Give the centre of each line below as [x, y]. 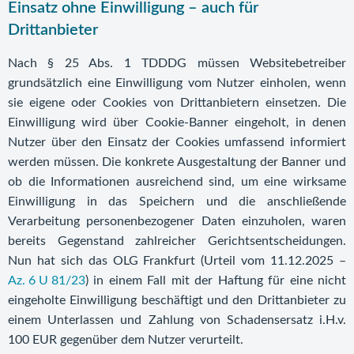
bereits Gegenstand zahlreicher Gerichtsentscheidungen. [177, 241]
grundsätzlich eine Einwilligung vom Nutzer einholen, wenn [177, 83]
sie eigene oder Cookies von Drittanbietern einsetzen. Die [177, 103]
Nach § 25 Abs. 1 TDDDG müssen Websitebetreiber [177, 63]
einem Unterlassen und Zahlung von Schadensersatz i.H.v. [177, 320]
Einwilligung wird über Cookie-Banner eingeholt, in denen [177, 122]
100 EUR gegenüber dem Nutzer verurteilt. [126, 340]
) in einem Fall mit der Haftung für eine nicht [216, 281]
